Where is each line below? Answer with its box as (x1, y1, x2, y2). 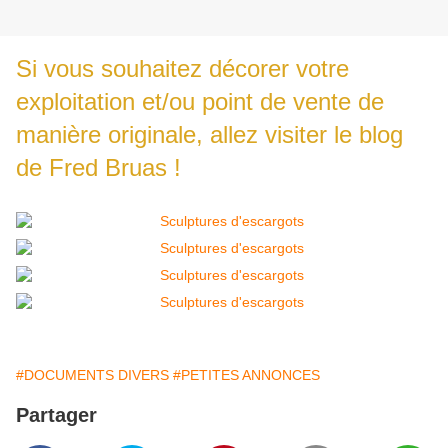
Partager (16, 404, 97, 427)
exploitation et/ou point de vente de (16, 88, 384, 116)
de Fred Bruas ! (16, 154, 181, 182)
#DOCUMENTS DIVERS (16, 367, 169, 384)
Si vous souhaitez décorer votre (16, 55, 349, 83)
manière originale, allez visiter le (16, 121, 359, 149)
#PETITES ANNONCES (173, 367, 320, 384)
